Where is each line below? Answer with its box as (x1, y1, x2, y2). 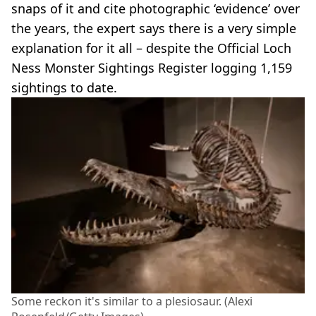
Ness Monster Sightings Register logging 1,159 (11, 59, 292, 76)
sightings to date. (11, 78, 117, 96)
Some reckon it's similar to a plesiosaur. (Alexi (11, 293, 253, 309)
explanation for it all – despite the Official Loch (11, 39, 291, 56)
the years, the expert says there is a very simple (11, 19, 296, 37)
